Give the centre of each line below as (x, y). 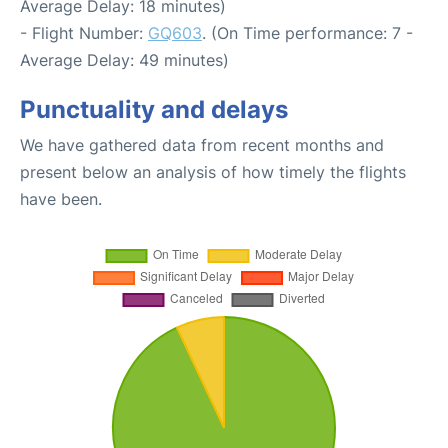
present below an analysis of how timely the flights (213, 171)
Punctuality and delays (154, 109)
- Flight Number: (84, 32)
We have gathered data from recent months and (202, 144)
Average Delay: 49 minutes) (124, 59)
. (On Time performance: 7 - (307, 32)
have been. (61, 198)
